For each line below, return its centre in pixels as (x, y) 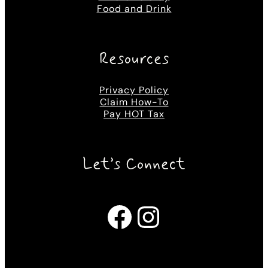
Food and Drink (134, 9)
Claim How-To (134, 102)
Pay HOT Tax (134, 114)
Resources (134, 59)
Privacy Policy (134, 90)
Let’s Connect (134, 165)
